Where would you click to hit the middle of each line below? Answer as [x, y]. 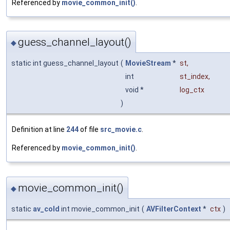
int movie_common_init [100, 209]
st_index [194, 77]
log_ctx [192, 90]
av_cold [46, 209]
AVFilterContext [174, 209]
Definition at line [39, 130]
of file [89, 130]
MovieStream [148, 63]
